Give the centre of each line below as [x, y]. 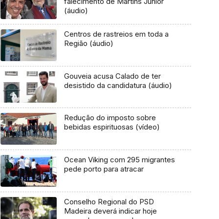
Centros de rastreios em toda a [116, 34]
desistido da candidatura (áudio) [118, 85]
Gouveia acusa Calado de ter [112, 76]
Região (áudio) [88, 44]
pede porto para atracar [104, 169]
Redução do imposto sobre [110, 118]
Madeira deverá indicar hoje [110, 211]
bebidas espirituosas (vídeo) [112, 127]
